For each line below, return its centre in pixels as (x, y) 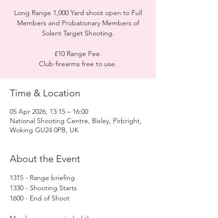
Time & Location (45, 93)
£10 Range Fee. (78, 54)
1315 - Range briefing (42, 178)
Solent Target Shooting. (78, 33)
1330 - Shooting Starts (43, 188)
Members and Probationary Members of (78, 23)
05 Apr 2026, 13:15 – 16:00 (49, 111)
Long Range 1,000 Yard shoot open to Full (78, 13)
